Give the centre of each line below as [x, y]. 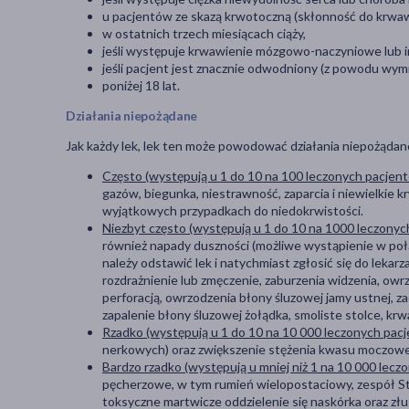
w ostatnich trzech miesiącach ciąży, [204, 34]
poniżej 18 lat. [142, 86]
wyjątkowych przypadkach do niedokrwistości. [236, 211]
